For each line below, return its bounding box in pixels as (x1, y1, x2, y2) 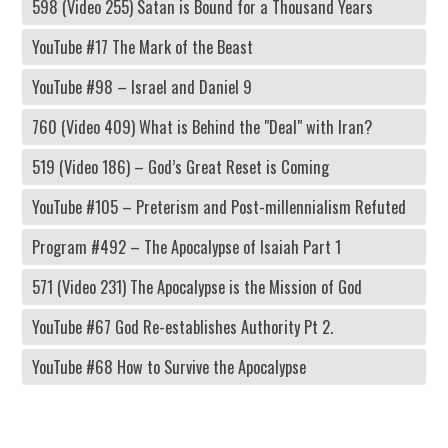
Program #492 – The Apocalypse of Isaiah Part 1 (32, 234, 341, 260)
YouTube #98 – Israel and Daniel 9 (32, 74, 252, 100)
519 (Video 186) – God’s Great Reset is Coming (32, 154, 329, 180)
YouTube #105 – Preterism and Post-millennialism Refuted (32, 194, 406, 220)
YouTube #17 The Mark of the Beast (32, 34, 253, 60)
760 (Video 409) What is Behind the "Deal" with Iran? (32, 114, 372, 140)
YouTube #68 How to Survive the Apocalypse (32, 354, 306, 380)
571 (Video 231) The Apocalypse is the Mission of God (32, 274, 362, 300)
